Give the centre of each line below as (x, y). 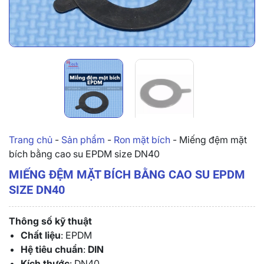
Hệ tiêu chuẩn (52, 249)
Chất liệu (41, 235)
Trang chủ (31, 139)
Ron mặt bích (142, 139)
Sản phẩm (83, 139)
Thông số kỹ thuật (50, 221)
